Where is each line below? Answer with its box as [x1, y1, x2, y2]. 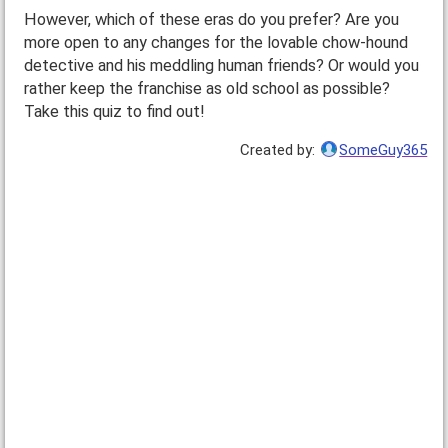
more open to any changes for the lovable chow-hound [23, 33, 408, 53]
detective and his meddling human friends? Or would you [23, 56, 419, 76]
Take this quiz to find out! [23, 102, 205, 122]
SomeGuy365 [339, 140, 428, 159]
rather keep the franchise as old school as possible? [23, 79, 390, 99]
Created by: [240, 140, 320, 159]
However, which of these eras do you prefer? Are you [23, 10, 399, 30]
